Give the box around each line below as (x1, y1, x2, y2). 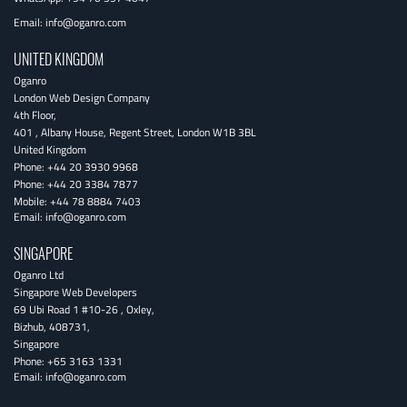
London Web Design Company (14, 89, 150, 106)
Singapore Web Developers (14, 283, 137, 301)
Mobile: (14, 193, 50, 210)
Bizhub (14, 318, 44, 335)
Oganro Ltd (14, 266, 64, 283)
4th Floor (14, 106, 54, 124)
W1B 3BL (213, 124, 256, 141)
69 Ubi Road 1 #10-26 (14, 301, 121, 318)
